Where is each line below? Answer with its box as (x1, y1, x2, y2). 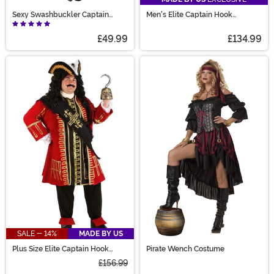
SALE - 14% (17, 229, 57, 238)
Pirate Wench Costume (146, 244, 224, 253)
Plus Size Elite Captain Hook (12, 244, 109, 253)
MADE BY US (79, 229, 123, 238)
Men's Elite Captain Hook (146, 10, 232, 20)
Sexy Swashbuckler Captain (12, 10, 109, 20)
